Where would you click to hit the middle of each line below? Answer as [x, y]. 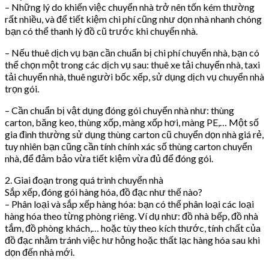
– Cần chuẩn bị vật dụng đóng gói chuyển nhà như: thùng [119, 110]
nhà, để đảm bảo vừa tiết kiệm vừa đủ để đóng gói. [109, 159]
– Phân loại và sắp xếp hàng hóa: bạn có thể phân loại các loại [129, 204]
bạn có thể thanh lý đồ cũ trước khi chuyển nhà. [101, 31]
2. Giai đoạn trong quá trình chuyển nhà [84, 180]
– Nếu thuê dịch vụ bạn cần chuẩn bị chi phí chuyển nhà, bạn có [132, 53]
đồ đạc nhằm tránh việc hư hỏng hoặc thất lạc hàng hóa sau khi [132, 240]
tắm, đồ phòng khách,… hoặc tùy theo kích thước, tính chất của [133, 228]
